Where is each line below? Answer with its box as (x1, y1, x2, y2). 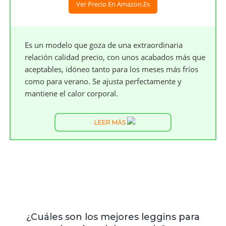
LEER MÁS (94, 119, 127, 126)
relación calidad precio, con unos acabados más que (25, 52, 206, 62)
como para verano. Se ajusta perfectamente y (25, 76, 182, 86)
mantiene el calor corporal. (25, 88, 119, 98)
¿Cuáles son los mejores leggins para (26, 211, 200, 222)
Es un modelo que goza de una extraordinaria (25, 40, 183, 50)
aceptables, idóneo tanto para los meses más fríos (25, 64, 199, 74)
